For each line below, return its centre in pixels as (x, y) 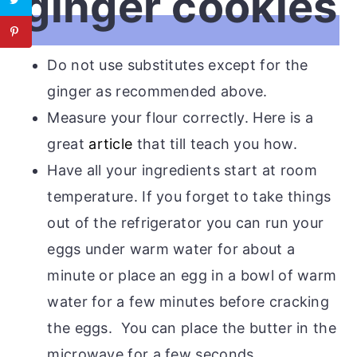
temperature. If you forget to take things (189, 196)
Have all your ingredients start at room (182, 170)
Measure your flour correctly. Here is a (180, 117)
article (111, 143)
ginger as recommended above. (157, 91)
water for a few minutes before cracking (188, 301)
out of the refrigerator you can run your (186, 222)
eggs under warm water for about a (171, 249)
